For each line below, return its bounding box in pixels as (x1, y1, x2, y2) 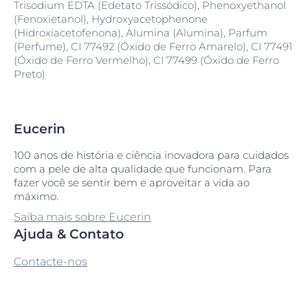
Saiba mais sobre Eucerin (14, 210, 151, 223)
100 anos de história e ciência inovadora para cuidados (14, 148, 289, 162)
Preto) (14, 67, 45, 80)
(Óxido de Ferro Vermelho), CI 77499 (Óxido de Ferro (14, 54, 279, 67)
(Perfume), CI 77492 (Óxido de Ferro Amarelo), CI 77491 (14, 40, 292, 53)
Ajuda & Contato (14, 226, 124, 242)
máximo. (14, 190, 58, 203)
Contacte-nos (14, 255, 87, 268)
